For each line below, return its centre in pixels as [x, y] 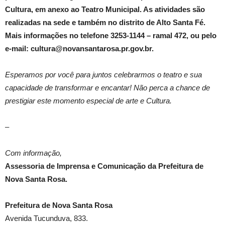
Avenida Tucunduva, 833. [46, 218]
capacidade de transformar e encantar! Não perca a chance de [107, 87]
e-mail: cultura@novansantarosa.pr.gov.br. [79, 48]
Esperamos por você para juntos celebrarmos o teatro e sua [103, 74]
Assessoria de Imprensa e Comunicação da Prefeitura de [104, 166]
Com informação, [33, 153]
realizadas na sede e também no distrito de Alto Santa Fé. [105, 22]
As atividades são [174, 9]
